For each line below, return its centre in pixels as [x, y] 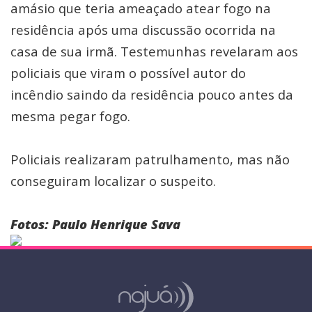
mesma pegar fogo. [72, 116]
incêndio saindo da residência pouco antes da [152, 94]
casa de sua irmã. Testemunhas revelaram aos [154, 51]
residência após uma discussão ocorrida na [143, 30]
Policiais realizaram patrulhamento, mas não [150, 159]
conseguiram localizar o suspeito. [115, 181]
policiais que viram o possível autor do [128, 73]
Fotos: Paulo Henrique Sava [95, 224]
